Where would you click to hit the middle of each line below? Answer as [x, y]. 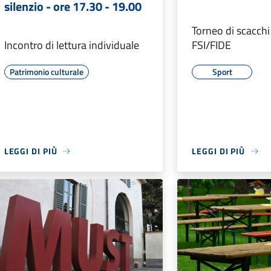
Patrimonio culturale [46, 72]
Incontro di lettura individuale [71, 45]
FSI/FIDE [212, 45]
